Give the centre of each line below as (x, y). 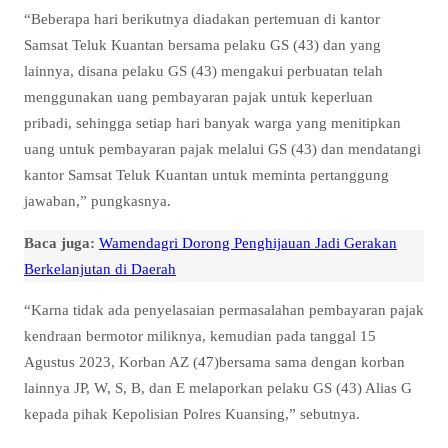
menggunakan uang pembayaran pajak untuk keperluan (198, 97)
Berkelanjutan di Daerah (100, 268)
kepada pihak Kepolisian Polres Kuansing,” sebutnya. (192, 413)
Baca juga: (59, 242)
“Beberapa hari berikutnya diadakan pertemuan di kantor (202, 19)
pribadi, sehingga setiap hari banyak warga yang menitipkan (212, 123)
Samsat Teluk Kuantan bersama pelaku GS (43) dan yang (202, 45)
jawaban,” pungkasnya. (97, 201)
